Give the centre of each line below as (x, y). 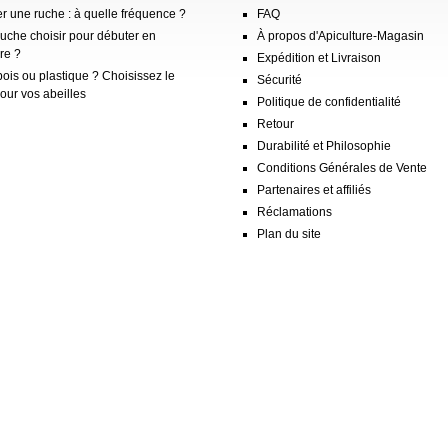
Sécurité (279, 79)
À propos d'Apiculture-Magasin (340, 35)
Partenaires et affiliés (314, 189)
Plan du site (289, 233)
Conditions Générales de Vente (342, 167)
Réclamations (294, 211)
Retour (275, 123)
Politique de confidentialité (329, 101)
